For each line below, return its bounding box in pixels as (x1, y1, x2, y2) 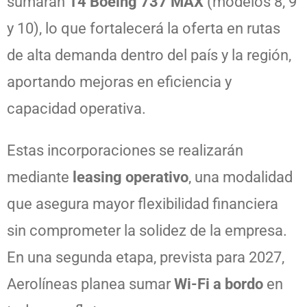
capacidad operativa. (7, 99, 146, 117)
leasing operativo (73, 168, 188, 186)
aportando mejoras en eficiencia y (7, 73, 232, 90)
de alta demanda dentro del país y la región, (7, 46, 291, 64)
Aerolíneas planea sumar (7, 275, 174, 293)
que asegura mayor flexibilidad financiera (7, 195, 278, 212)
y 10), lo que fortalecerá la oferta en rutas (7, 19, 280, 37)
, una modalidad (188, 168, 293, 186)
